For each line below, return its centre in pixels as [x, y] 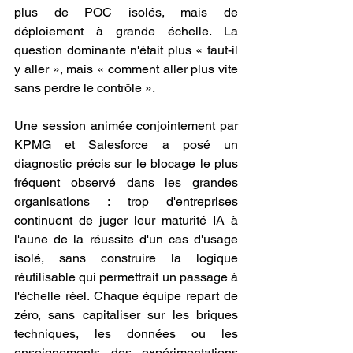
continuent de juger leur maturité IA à [126, 220]
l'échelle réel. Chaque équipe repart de [126, 296]
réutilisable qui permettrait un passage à [126, 277]
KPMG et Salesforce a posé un [126, 145]
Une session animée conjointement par [126, 126]
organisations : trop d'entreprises [126, 201]
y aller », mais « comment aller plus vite [126, 69]
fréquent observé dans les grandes [126, 182]
